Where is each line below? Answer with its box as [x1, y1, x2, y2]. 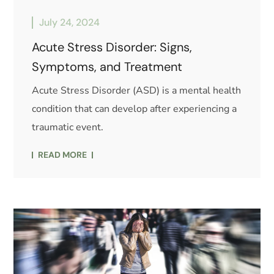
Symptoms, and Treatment [32, 59, 183, 75]
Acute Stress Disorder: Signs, [32, 39, 193, 56]
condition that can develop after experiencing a [32, 102, 237, 116]
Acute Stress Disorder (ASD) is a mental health [32, 84, 242, 98]
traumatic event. [32, 120, 104, 135]
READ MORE [38, 149, 87, 161]
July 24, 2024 [39, 16, 100, 29]
